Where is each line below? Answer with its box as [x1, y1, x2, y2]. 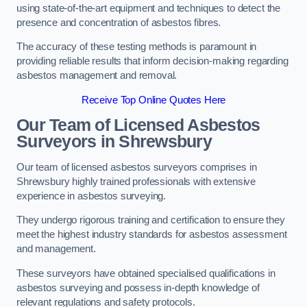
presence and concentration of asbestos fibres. [16, 16, 224, 28]
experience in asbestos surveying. [16, 190, 167, 201]
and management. [16, 243, 96, 255]
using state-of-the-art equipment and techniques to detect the [16, 2, 281, 14]
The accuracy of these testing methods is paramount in [16, 41, 257, 53]
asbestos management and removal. [16, 70, 177, 82]
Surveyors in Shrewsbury [16, 132, 212, 151]
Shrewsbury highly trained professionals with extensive [16, 175, 256, 187]
